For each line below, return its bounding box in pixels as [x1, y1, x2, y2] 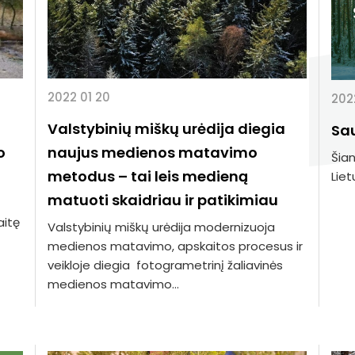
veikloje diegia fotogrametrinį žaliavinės [48, 257, 283, 273]
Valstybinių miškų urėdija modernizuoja [48, 219, 275, 235]
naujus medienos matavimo [48, 143, 258, 162]
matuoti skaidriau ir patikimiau [48, 190, 278, 210]
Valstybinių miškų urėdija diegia [48, 119, 285, 139]
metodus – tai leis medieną [48, 166, 248, 186]
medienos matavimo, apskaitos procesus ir [48, 238, 303, 254]
